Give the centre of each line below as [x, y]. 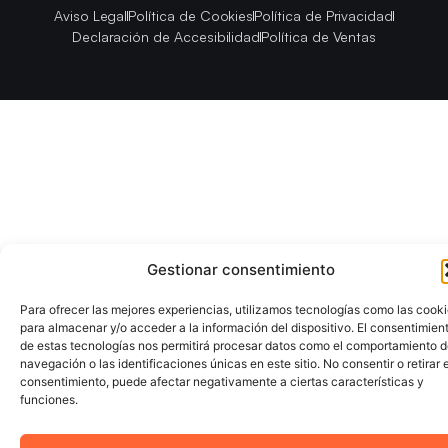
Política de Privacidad [324, 16]
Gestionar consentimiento [241, 269]
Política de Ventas [319, 37]
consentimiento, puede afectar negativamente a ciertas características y [222, 381]
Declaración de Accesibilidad [166, 37]
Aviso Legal [90, 16]
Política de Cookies [191, 16]
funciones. [49, 399]
